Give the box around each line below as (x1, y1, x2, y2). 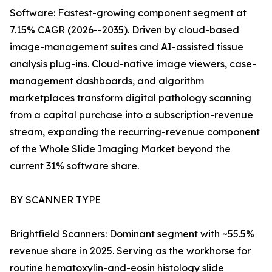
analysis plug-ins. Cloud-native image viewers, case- (10, 58, 256, 70)
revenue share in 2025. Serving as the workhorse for (10, 245, 251, 257)
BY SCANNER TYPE (10, 194, 101, 206)
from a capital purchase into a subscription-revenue (10, 109, 253, 121)
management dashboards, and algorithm (10, 75, 204, 87)
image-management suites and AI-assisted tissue (10, 41, 243, 53)
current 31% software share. (10, 160, 139, 172)
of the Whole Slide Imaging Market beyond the (10, 143, 231, 155)
